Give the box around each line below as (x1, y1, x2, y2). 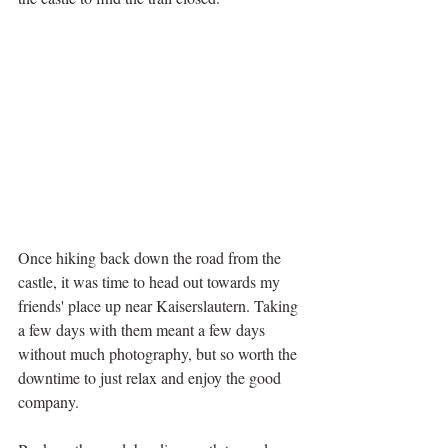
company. (18, 390, 79, 412)
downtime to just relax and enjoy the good (18, 366, 285, 388)
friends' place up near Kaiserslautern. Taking (18, 294, 302, 316)
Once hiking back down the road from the (18, 246, 285, 268)
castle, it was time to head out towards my (18, 270, 284, 292)
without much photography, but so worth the (18, 342, 301, 364)
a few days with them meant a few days (18, 318, 269, 340)
